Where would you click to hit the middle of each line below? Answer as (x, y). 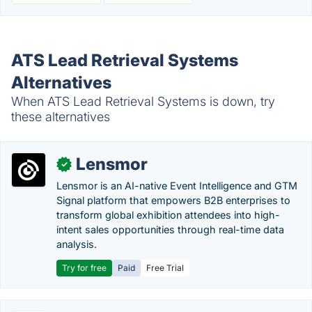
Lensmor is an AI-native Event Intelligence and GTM (177, 186)
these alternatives (61, 117)
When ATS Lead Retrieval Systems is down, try (143, 101)
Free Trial (165, 268)
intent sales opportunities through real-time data (170, 229)
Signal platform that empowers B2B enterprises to (173, 200)
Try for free (84, 268)
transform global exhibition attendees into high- (168, 215)
